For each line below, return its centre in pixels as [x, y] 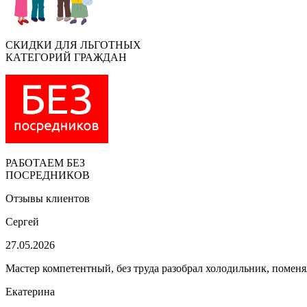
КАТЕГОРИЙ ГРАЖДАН [66, 58]
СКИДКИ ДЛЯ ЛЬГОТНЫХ [73, 45]
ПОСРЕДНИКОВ [48, 175]
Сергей [22, 222]
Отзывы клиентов [48, 199]
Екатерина [30, 292]
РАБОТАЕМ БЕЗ [45, 163]
